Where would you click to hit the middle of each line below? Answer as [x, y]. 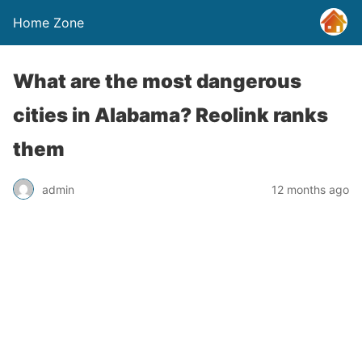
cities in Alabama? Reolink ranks [170, 115]
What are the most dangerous [157, 81]
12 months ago [310, 189]
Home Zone [48, 23]
